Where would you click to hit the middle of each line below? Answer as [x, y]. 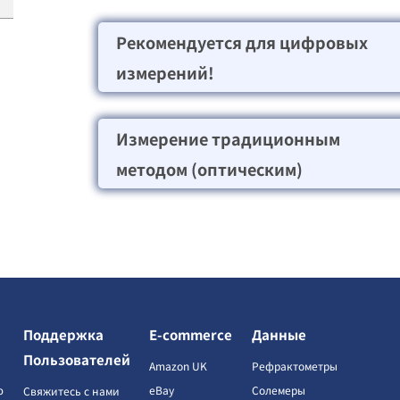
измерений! [165, 72]
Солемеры [279, 389]
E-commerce [191, 334]
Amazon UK [179, 365]
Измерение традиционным [228, 138]
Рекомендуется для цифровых [242, 42]
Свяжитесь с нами [71, 390]
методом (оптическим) [209, 168]
